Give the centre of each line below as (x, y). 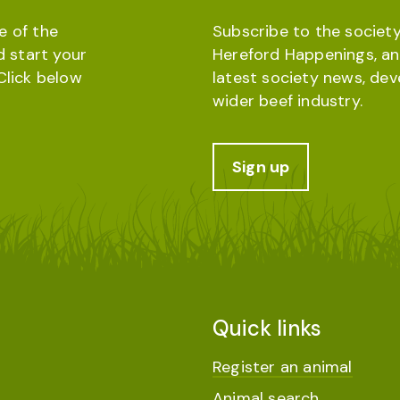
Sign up (261, 167)
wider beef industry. (287, 101)
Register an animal (283, 367)
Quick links (267, 328)
